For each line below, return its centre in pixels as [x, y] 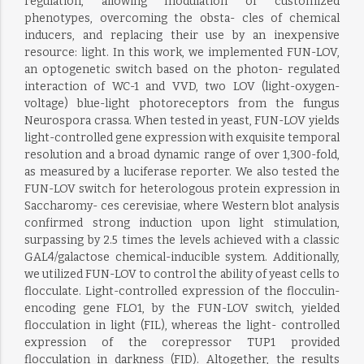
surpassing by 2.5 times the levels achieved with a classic [182, 240]
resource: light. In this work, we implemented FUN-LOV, [182, 52]
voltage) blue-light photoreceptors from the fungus [182, 104]
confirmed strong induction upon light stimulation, [182, 223]
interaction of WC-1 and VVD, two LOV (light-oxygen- [182, 87]
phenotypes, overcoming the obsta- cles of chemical [182, 18]
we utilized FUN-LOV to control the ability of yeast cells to [182, 274]
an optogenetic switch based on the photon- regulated [182, 69]
